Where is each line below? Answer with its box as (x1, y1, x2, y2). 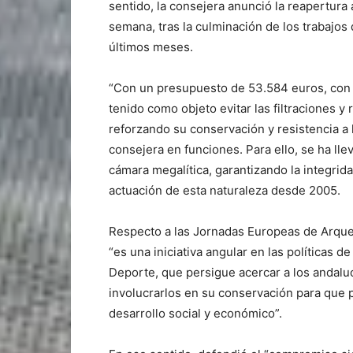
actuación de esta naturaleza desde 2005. (109, 182, 340, 198)
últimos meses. (109, 39, 193, 54)
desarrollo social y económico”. (109, 305, 282, 321)
